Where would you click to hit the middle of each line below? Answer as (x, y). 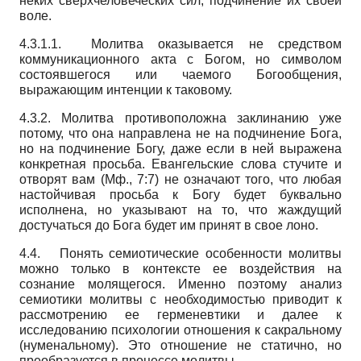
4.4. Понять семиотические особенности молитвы (180, 253)
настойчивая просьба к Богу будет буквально (180, 194)
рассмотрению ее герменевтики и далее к (180, 314)
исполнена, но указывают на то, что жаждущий (180, 210)
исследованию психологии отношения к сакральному (180, 330)
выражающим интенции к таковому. (126, 89)
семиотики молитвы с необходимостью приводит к (180, 299)
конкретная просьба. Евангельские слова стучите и (180, 164)
